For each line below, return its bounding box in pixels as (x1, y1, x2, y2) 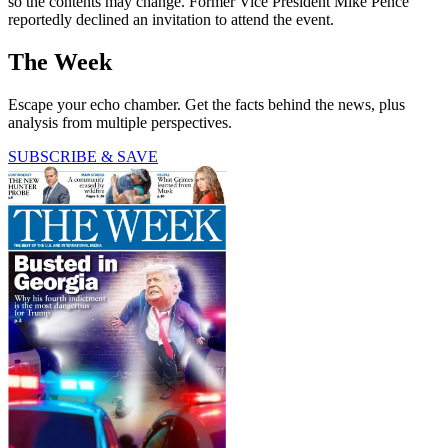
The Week (8, 49, 112, 76)
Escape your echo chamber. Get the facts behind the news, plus (8, 96, 405, 114)
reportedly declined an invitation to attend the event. (8, 11, 334, 29)
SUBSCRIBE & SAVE (8, 148, 158, 166)
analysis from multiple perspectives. (8, 114, 232, 132)
